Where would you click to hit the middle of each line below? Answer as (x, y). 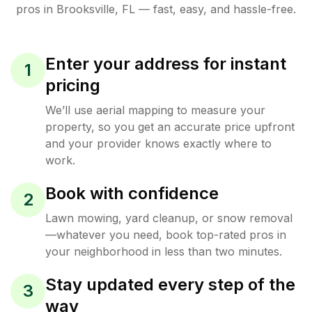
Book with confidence (132, 193)
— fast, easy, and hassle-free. (216, 9)
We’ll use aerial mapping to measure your (155, 110)
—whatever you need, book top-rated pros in (166, 234)
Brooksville (86, 9)
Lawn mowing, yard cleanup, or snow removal (169, 218)
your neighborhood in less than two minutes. (164, 251)
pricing (73, 85)
